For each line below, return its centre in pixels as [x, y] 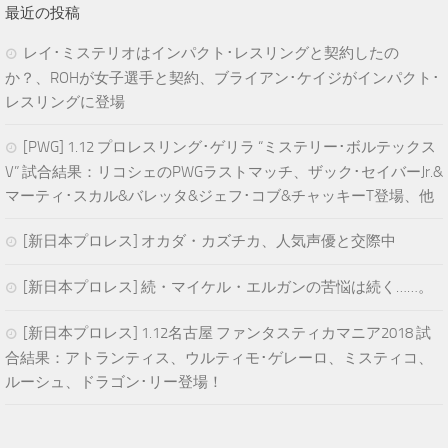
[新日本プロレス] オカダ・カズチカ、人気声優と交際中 [209, 241]
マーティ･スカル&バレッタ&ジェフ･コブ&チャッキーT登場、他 [219, 196]
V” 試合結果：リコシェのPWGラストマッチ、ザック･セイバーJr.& [224, 172]
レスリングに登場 [65, 102]
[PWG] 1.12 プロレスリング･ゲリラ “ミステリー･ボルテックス [229, 147]
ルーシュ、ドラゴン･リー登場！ [114, 382]
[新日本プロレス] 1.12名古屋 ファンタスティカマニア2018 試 [227, 333]
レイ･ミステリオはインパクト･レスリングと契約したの [211, 53]
